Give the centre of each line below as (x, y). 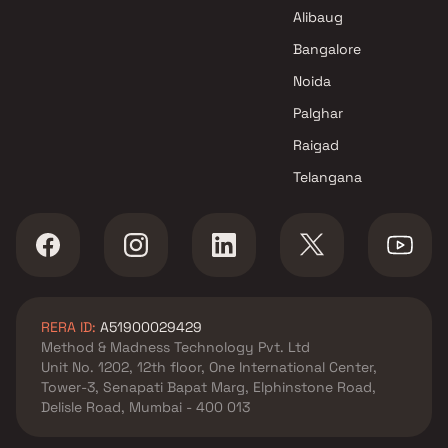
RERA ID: (68, 327)
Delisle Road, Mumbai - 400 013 (145, 407)
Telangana (328, 177)
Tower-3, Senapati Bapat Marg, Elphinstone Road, (208, 387)
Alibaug (318, 17)
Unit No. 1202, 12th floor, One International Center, (209, 367)
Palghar (318, 113)
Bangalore (327, 49)
